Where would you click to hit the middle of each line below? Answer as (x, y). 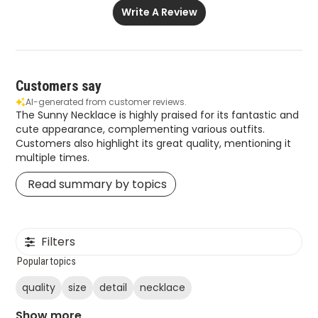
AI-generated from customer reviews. (106, 102)
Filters (59, 242)
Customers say (59, 86)
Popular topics (47, 262)
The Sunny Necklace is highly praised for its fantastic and (158, 115)
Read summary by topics (98, 185)
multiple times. (53, 158)
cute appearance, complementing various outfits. (141, 130)
